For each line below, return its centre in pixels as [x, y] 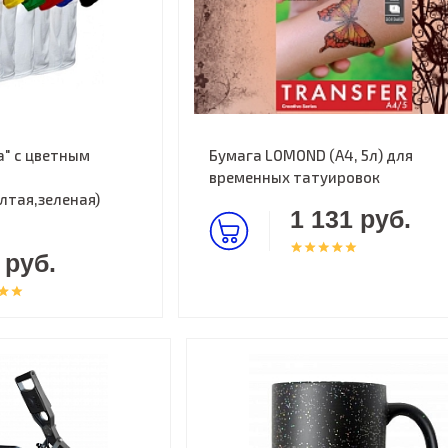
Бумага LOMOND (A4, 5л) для [310, 155]
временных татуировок [294, 177]
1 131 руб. [350, 219]
